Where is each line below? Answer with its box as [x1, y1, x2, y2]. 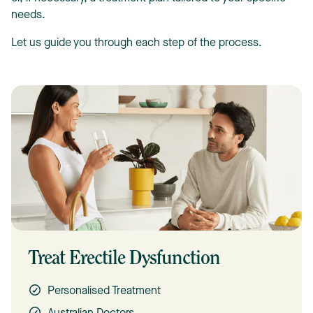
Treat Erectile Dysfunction [28, 249, 220, 269]
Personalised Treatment [48, 286, 161, 297]
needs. [11, 10, 48, 21]
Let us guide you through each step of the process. [11, 38, 265, 49]
